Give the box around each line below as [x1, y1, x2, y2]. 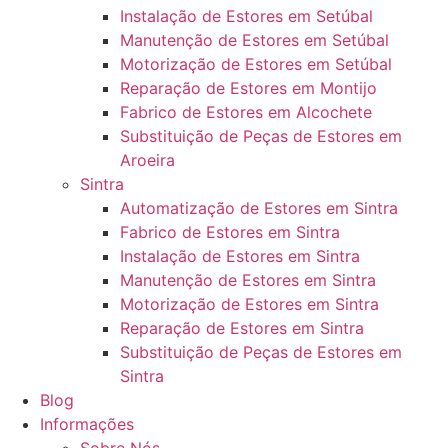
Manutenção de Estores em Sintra [120, 270, 376, 290]
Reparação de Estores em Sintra [120, 318, 364, 338]
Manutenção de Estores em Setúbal [120, 30, 389, 50]
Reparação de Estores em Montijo [120, 78, 377, 98]
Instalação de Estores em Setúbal [120, 6, 373, 26]
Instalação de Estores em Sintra [120, 246, 360, 266]
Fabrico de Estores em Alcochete [120, 102, 372, 122]
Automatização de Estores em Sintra [120, 198, 398, 218]
